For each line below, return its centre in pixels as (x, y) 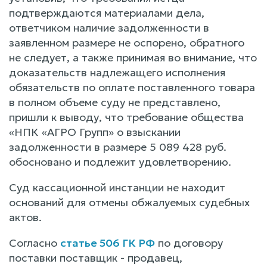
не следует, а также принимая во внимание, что (133, 57)
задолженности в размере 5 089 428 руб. (118, 147)
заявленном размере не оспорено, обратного (127, 42)
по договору (189, 243)
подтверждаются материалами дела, (107, 13)
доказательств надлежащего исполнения (117, 72)
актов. (25, 217)
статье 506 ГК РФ (108, 243)
